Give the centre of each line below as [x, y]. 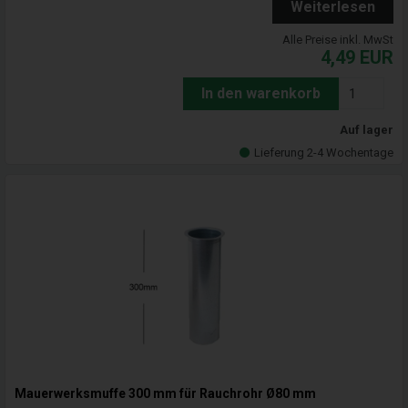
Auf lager [367, 130]
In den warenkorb [261, 94]
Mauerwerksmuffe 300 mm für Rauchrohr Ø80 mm [165, 394]
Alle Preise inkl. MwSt [338, 40]
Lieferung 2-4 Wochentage [324, 153]
